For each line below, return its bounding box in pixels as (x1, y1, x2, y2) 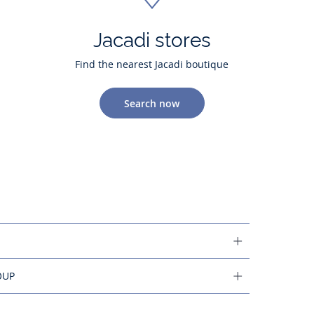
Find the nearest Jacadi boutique (75, 57, 229, 71)
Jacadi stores (93, 29, 211, 53)
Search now (124, 96, 180, 110)
